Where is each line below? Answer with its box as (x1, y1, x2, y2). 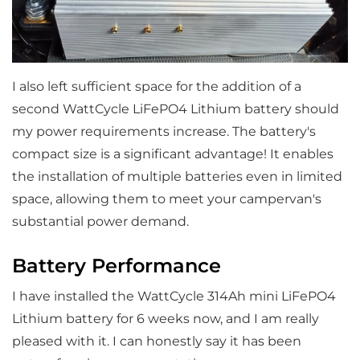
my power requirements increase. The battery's (11, 123, 316, 139)
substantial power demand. (11, 213, 189, 229)
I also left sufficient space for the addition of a (11, 78, 301, 94)
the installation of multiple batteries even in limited (11, 168, 342, 184)
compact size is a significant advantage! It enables (11, 145, 333, 162)
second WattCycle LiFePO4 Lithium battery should (11, 100, 339, 117)
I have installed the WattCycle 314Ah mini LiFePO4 (11, 288, 336, 304)
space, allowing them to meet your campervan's (11, 190, 321, 207)
